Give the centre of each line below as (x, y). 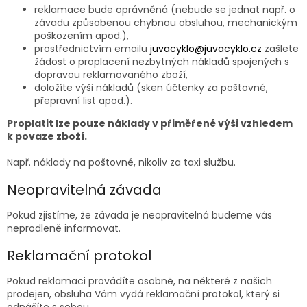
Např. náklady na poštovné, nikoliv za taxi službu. (121, 163)
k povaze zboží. (47, 137)
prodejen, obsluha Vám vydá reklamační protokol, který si (143, 294)
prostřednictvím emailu (91, 49)
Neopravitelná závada (84, 190)
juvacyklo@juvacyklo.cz (206, 49)
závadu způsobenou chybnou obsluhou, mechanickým (166, 23)
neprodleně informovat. (64, 228)
